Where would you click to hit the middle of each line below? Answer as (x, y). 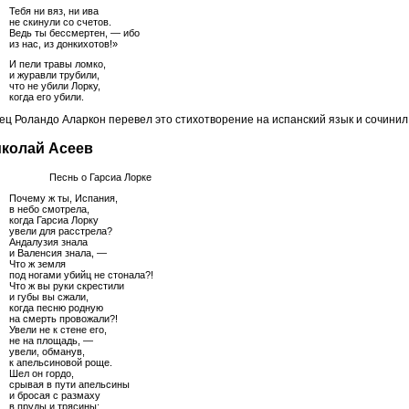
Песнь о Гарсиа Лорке (80, 178)
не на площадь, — (51, 341)
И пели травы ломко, (58, 64)
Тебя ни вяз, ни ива (54, 10)
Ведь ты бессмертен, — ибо (74, 32)
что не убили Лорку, (55, 86)
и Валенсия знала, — (58, 253)
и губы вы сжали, (49, 297)
